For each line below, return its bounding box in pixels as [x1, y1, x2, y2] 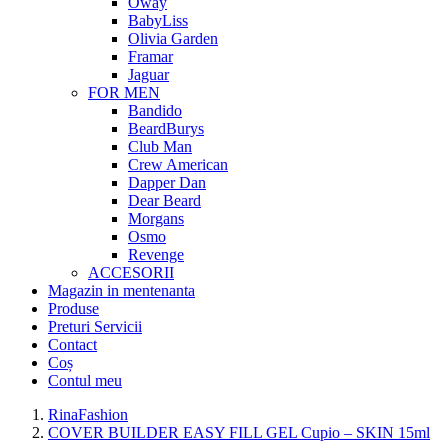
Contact [48, 336, 97, 353]
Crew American [128, 156, 228, 173]
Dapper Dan [128, 174, 206, 191]
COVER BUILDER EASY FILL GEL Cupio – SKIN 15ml [48, 424, 430, 441]
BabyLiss [128, 12, 188, 29]
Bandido [128, 102, 182, 119]
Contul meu [48, 372, 122, 389]
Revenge [128, 246, 184, 263]
